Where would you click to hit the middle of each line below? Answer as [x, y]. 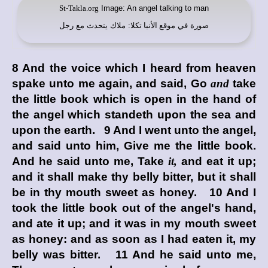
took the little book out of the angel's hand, [134, 208]
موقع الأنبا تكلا [153, 25]
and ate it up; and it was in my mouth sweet [134, 223]
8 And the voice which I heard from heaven [134, 68]
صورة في [192, 25]
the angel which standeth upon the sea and [134, 115]
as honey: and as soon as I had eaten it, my [134, 239]
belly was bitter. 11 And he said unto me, [134, 255]
